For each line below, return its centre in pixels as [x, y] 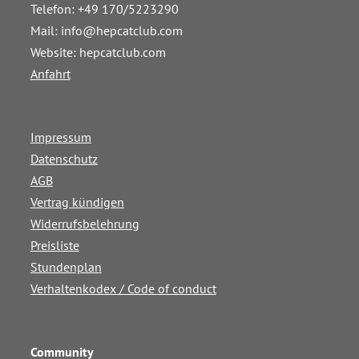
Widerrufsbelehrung [85, 224]
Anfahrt [50, 74]
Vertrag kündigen [77, 202]
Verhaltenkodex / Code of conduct [123, 289]
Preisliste [54, 246]
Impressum [61, 137]
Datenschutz [64, 159]
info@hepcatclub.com [121, 31]
